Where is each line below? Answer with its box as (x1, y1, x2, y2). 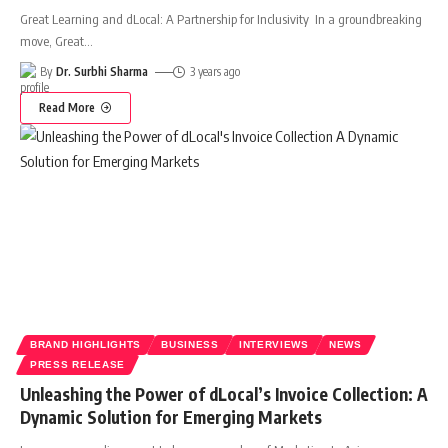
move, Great (20, 33, 84, 50)
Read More (39, 100, 95, 116)
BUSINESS (161, 339, 219, 351)
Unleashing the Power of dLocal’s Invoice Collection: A (20, 383, 428, 406)
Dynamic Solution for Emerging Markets (20, 406, 322, 429)
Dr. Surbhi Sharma (56, 64, 149, 80)
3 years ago (189, 64, 240, 80)
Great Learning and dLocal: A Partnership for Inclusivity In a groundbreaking (20, 11, 422, 28)
